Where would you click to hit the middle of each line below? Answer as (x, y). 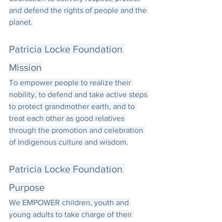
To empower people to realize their (71, 82)
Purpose (27, 187)
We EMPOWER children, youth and (70, 202)
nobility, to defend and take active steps (79, 94)
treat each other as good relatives (68, 118)
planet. (21, 22)
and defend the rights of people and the (79, 10)
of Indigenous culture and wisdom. (69, 142)
